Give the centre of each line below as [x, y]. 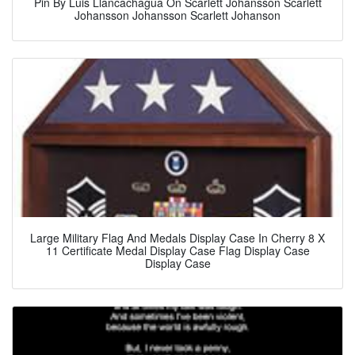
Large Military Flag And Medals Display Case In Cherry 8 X [177, 237]
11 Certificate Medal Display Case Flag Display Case [177, 250]
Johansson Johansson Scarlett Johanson [177, 15]
